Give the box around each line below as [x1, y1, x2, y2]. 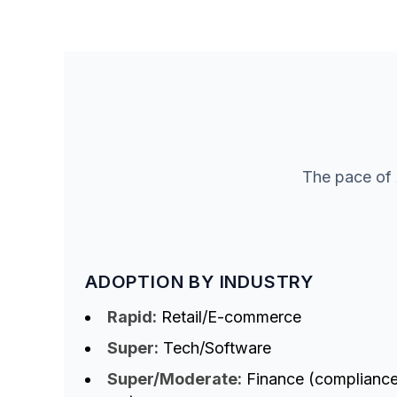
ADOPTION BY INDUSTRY [85, 271, 314, 293]
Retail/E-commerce [157, 307, 301, 327]
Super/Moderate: [107, 370, 242, 389]
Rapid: [107, 307, 157, 327]
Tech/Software [159, 339, 271, 358]
